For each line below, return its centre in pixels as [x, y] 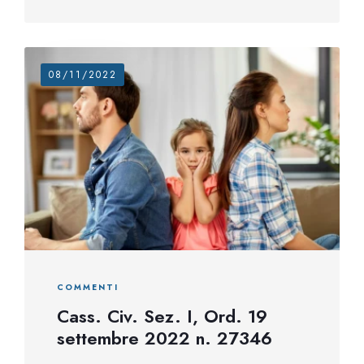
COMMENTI [88, 287]
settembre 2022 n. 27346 [165, 338]
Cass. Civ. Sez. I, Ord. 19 [162, 316]
